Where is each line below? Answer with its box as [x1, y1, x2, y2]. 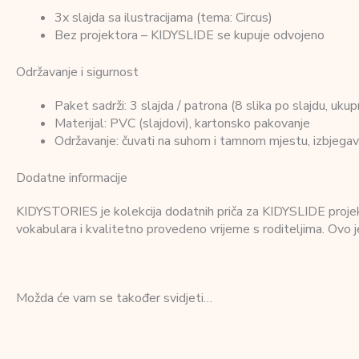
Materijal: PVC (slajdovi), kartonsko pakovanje [54, 114, 310, 132]
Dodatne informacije [16, 168, 127, 187]
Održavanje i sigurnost [16, 63, 139, 81]
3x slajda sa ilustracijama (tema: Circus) [54, 8, 272, 26]
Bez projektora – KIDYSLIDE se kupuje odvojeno [54, 26, 325, 44]
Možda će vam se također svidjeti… [16, 288, 212, 307]
